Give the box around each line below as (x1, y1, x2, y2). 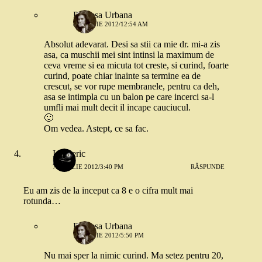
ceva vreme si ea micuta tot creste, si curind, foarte (44, 60, 229, 70)
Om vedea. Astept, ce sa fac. (44, 123, 149, 133)
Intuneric (53, 149, 85, 158)
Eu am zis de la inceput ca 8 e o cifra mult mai (23, 185, 193, 195)
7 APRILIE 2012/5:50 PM (73, 232, 144, 239)
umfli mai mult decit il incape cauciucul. (44, 102, 191, 112)
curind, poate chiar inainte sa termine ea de (44, 71, 201, 81)
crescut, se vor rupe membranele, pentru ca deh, (44, 81, 219, 91)
